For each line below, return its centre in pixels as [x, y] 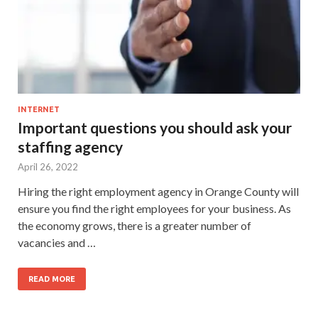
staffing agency [70, 147]
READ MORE [52, 279]
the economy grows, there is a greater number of [135, 226]
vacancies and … [57, 243]
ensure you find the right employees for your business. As [154, 209]
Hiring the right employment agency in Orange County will [158, 192]
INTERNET [39, 110]
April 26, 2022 [48, 167]
